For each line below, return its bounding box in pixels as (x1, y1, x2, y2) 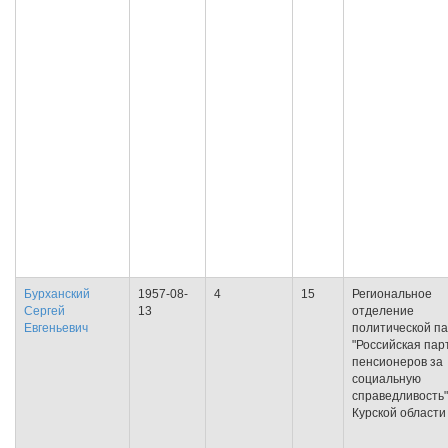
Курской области (352, 406, 446, 420)
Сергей (24, 304, 65, 318)
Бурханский (24, 287, 90, 301)
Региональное (352, 287, 432, 301)
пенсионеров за (352, 355, 443, 369)
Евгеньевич (24, 321, 88, 335)
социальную (352, 372, 421, 386)
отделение (352, 304, 414, 318)
